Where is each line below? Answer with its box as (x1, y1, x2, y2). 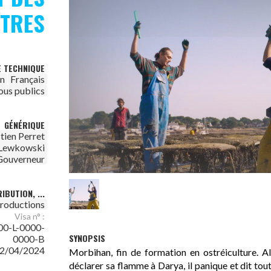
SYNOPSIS (69, 232, 105, 245)
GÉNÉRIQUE (4, 119, 45, 131)
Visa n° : (15, 211, 45, 221)
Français (10, 73, 45, 85)
